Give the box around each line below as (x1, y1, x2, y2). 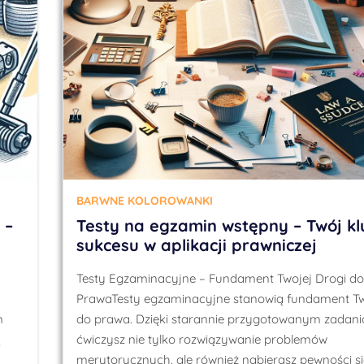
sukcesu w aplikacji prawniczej (76, 234, 317, 255)
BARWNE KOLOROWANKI (76, 193, 213, 208)
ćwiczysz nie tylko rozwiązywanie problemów (76, 331, 327, 347)
